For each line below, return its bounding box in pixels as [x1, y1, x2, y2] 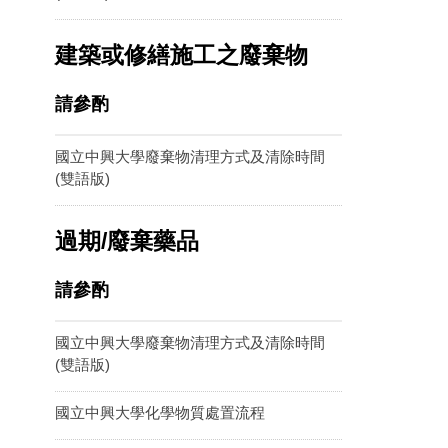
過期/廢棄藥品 [55, 228, 199, 254]
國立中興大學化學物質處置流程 [55, 404, 265, 422]
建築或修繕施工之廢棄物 [55, 42, 308, 68]
